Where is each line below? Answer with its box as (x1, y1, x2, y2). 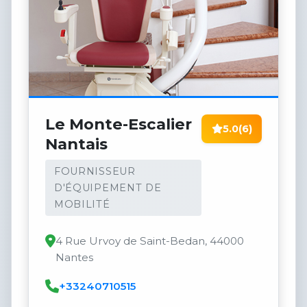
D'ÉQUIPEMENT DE (53, 181, 162, 194)
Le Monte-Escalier (45, 114, 192, 134)
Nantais (45, 134, 108, 154)
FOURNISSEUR (53, 164, 136, 177)
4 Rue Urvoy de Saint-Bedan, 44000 (56, 234, 244, 248)
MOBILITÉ (53, 197, 110, 210)
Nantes (56, 251, 93, 265)
